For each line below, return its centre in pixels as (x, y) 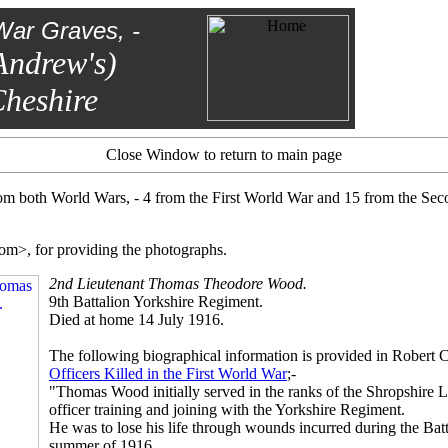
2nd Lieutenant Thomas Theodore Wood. (178, 283)
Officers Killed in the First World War (168, 373)
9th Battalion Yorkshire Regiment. (156, 301)
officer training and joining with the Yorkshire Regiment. (227, 409)
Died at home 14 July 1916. (136, 319)
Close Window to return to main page (224, 154)
